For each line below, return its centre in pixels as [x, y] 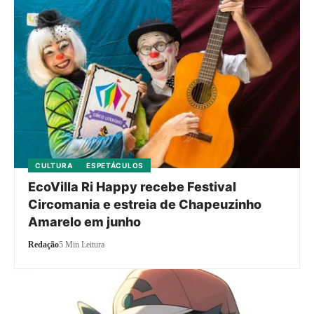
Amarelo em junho [85, 221]
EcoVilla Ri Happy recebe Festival [132, 186]
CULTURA [54, 165]
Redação [44, 244]
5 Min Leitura [82, 244]
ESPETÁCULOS [115, 165]
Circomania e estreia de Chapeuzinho [145, 204]
